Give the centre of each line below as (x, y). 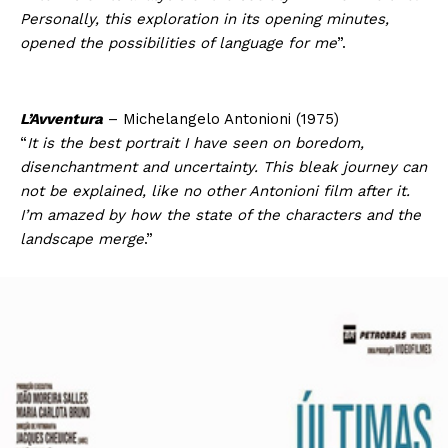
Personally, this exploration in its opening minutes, (204, 19)
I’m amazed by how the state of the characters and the (220, 215)
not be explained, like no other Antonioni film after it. (215, 191)
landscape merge (82, 239)
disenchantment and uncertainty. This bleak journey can (223, 167)
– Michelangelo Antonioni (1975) (221, 119)
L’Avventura (61, 119)
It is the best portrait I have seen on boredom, (195, 143)
